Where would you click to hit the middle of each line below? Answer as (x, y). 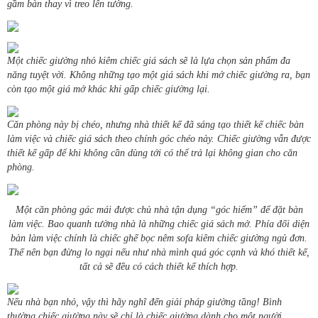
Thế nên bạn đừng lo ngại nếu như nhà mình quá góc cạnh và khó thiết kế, (159, 253)
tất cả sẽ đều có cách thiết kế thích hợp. (159, 267)
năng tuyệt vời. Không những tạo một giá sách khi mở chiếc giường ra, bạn (159, 75)
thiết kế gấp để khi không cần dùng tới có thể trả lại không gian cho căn (152, 153)
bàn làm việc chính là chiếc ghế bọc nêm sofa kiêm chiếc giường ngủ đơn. (159, 238)
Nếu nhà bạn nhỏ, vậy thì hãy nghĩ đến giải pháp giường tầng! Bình (144, 302)
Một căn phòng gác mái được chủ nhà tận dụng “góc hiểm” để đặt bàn (159, 210)
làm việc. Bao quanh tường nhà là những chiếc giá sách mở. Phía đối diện (159, 224)
